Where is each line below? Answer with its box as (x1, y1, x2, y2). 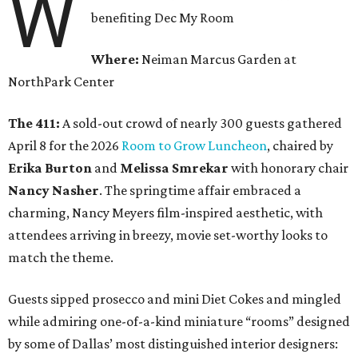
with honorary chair (229, 160, 348, 177)
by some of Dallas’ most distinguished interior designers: (8, 336, 338, 352)
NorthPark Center (8, 74, 114, 90)
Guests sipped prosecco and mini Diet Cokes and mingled (8, 291, 341, 308)
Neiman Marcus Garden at (139, 51, 297, 68)
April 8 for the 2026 (8, 137, 121, 154)
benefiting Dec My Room (91, 10, 235, 26)
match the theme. (8, 249, 113, 266)
